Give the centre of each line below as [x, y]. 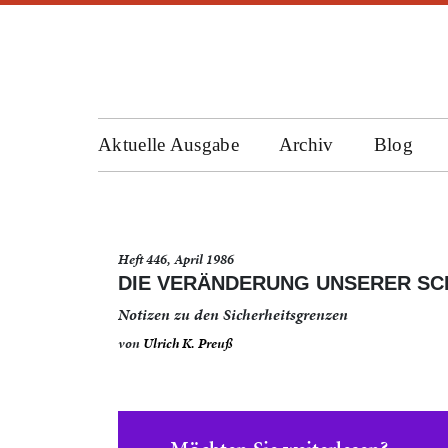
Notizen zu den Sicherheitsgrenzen [233, 314]
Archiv [306, 144]
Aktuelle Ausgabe [168, 144]
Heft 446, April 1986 [176, 259]
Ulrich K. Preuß [188, 343]
